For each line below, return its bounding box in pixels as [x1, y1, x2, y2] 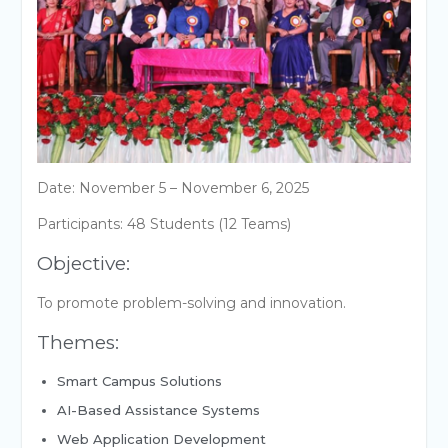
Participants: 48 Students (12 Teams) [36, 214, 291, 233]
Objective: [36, 251, 130, 275]
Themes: [36, 330, 119, 354]
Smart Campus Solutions [56, 372, 222, 389]
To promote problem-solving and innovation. [36, 293, 346, 312]
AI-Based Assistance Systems [56, 401, 260, 418]
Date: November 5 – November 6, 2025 [36, 178, 309, 197]
